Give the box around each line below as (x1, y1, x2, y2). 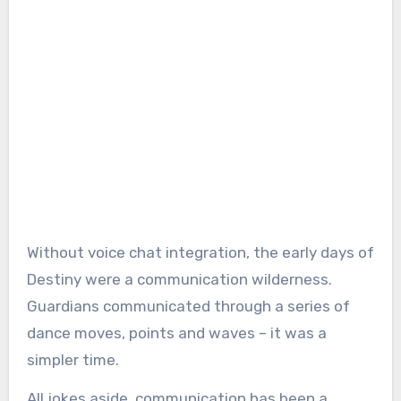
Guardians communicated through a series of (26, 296, 350, 315)
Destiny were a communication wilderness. (26, 269, 332, 288)
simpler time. (26, 350, 119, 369)
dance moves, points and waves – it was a (26, 323, 327, 342)
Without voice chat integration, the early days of (26, 243, 374, 261)
